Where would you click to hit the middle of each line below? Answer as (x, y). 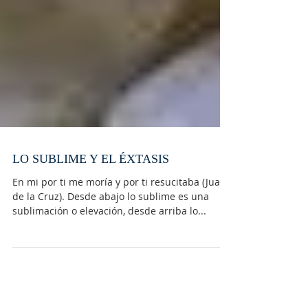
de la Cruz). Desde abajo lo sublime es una (111, 258)
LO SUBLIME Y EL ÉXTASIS (91, 220)
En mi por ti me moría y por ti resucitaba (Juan (119, 243)
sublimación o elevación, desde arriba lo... (109, 272)
